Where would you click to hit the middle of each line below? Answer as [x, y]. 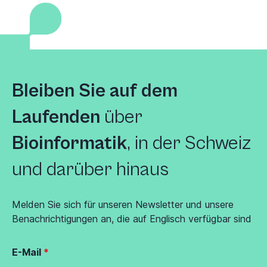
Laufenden [56, 117]
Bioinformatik [69, 144]
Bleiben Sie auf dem [95, 91]
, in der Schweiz [189, 144]
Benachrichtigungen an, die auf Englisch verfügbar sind [132, 219]
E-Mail [27, 252]
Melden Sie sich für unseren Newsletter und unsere [123, 205]
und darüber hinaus [90, 170]
